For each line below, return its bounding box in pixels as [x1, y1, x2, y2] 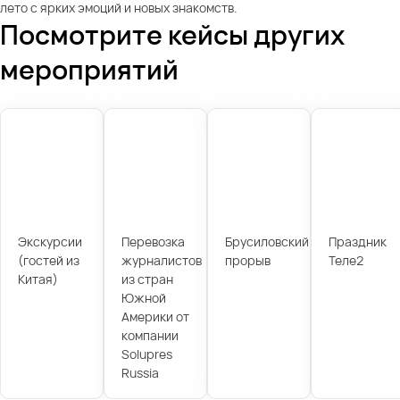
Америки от [121, 307, 189, 325]
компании [121, 326, 179, 344]
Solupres [121, 345, 172, 362]
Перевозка [121, 232, 185, 250]
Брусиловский [224, 232, 309, 250]
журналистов [121, 251, 202, 269]
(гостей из [17, 251, 79, 269]
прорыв [224, 251, 271, 269]
